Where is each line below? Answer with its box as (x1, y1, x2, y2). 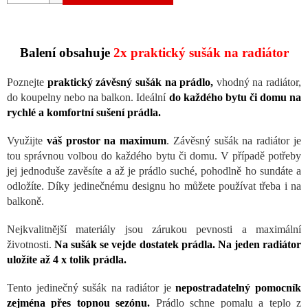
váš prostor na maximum (46, 135, 167, 147)
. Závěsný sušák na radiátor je (166, 135, 302, 147)
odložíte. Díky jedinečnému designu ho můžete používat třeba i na (7, 180, 301, 192)
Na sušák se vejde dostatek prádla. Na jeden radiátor (54, 239, 302, 251)
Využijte (7, 135, 47, 147)
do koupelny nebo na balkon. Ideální (7, 91, 169, 104)
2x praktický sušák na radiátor (113, 45, 289, 60)
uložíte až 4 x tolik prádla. (7, 254, 126, 266)
